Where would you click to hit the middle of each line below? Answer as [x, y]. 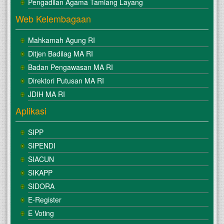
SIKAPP [40, 172]
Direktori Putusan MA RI [66, 80]
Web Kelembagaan [53, 18]
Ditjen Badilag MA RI [60, 53]
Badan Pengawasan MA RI [70, 67]
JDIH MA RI [46, 94]
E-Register [45, 199]
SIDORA [41, 186]
